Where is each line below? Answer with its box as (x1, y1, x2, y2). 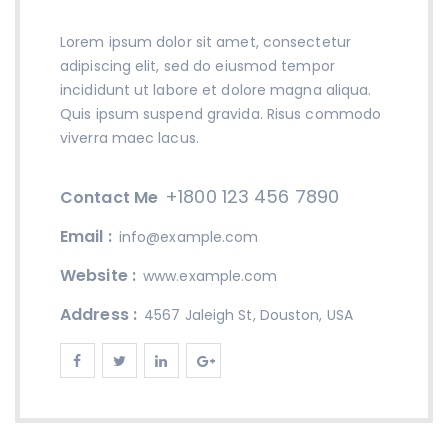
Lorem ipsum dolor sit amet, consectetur (60, 31, 351, 52)
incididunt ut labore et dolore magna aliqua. (60, 79, 372, 100)
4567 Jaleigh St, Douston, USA (144, 304, 353, 325)
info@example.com (118, 226, 259, 247)
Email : (60, 224, 112, 248)
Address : (60, 302, 137, 326)
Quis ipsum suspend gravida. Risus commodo (60, 103, 382, 124)
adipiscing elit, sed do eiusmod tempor (60, 55, 335, 76)
